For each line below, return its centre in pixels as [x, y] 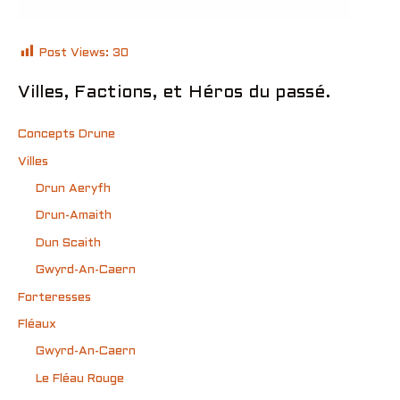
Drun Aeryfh [73, 188]
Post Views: [74, 54]
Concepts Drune [67, 135]
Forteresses [54, 297]
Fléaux [37, 324]
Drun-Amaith [74, 216]
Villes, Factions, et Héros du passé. [174, 93]
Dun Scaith [68, 243]
